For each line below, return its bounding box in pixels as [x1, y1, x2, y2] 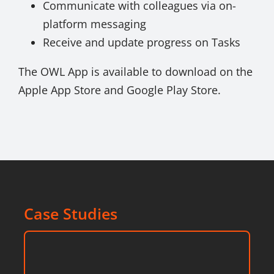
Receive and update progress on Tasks [42, 35, 240, 50]
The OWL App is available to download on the [18, 64, 253, 80]
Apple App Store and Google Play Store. [18, 83, 221, 98]
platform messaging [42, 17, 146, 32]
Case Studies [23, 203, 117, 224]
